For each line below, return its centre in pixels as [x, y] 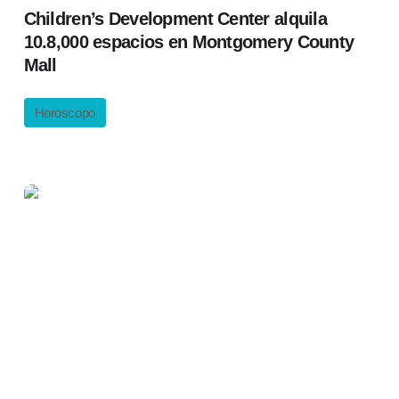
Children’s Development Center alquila [175, 19]
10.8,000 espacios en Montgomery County [189, 42]
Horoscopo [65, 113]
